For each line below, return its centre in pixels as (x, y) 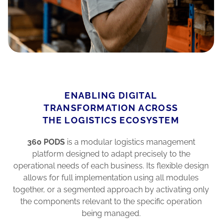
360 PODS (46, 142)
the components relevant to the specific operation (111, 201)
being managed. (111, 213)
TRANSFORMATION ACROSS (111, 108)
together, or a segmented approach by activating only (111, 190)
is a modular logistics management (130, 142)
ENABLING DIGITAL (111, 95)
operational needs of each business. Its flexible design (111, 166)
